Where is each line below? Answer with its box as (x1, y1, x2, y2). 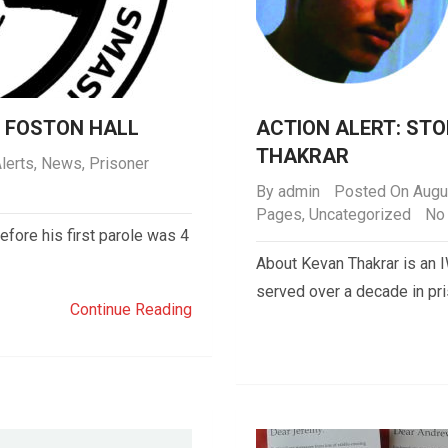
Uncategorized (308, 205, 411, 224)
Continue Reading (70, 300, 193, 319)
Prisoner (89, 154, 149, 173)
